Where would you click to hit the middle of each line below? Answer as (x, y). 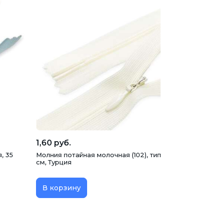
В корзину (62, 188)
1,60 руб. (54, 143)
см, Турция (54, 162)
